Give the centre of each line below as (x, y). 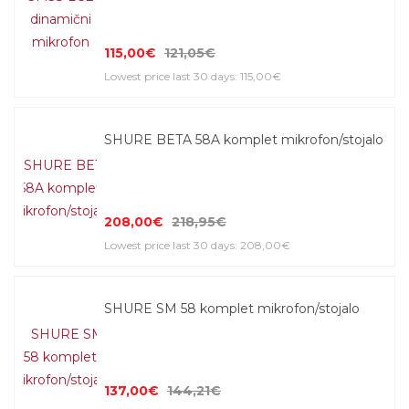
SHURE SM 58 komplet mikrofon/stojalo (232, 309)
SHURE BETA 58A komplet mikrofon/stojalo (244, 140)
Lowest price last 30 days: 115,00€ (193, 76)
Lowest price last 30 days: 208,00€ (197, 245)
